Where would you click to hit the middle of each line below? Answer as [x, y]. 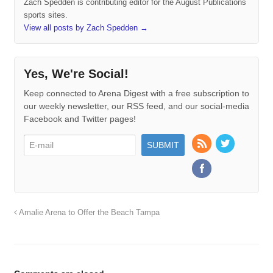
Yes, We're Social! [76, 74]
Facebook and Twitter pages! [80, 119]
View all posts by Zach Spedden [82, 28]
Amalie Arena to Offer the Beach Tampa [88, 213]
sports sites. [45, 15]
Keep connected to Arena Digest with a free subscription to [136, 94]
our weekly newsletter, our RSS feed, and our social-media [136, 106]
